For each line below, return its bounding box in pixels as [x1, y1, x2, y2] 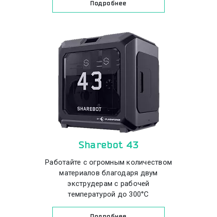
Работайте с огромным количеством [45, 158, 172, 167]
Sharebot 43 [78, 139, 139, 150]
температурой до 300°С [68, 190, 149, 199]
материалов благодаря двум [59, 169, 158, 177]
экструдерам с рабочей [67, 179, 150, 188]
